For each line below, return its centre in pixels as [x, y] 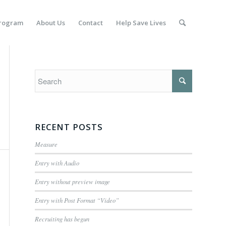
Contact [91, 23]
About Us [51, 23]
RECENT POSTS [69, 127]
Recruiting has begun [62, 219]
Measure [46, 144]
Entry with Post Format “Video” [77, 200]
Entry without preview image [72, 181]
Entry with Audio [57, 163]
